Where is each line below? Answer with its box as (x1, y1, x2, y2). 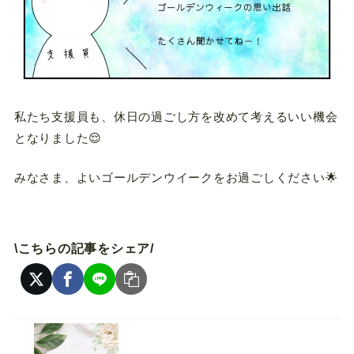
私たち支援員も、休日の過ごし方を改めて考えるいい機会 (13, 110, 338, 124)
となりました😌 (13, 131, 103, 145)
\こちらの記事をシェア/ (13, 241, 154, 255)
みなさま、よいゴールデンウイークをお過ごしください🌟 (13, 170, 338, 184)
